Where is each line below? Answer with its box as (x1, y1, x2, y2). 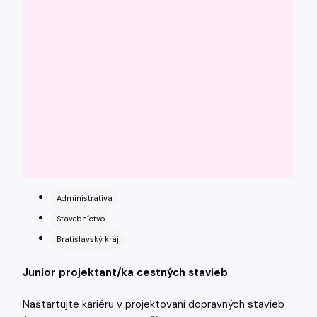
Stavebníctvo (57, 214, 105, 224)
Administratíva (57, 193, 113, 204)
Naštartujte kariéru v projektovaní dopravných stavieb (23, 296, 284, 311)
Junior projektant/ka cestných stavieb (23, 265, 228, 280)
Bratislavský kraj (57, 234, 119, 245)
